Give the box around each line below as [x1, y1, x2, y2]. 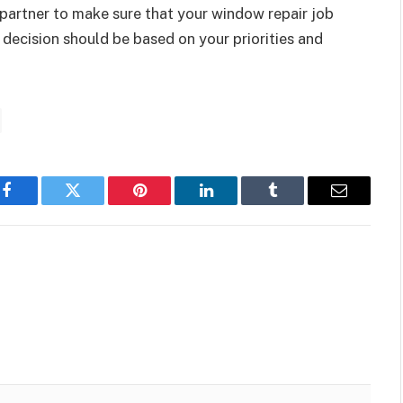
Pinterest [138, 195, 195, 212]
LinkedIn [204, 195, 264, 212]
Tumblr [271, 195, 319, 212]
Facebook [4, 195, 68, 212]
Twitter [71, 195, 119, 212]
